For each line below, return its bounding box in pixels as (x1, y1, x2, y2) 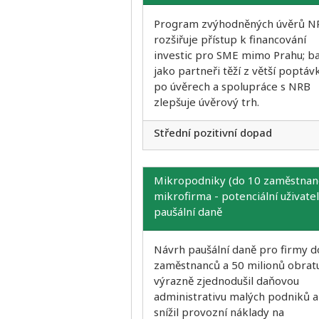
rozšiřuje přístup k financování (154, 31, 306, 46)
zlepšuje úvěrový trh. (154, 94, 259, 109)
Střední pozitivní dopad (154, 125, 272, 140)
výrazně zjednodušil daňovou (154, 273, 299, 288)
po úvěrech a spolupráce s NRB (154, 78, 310, 93)
